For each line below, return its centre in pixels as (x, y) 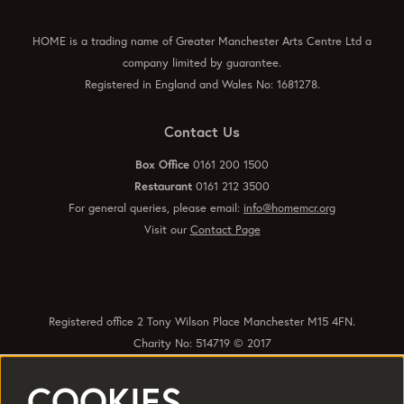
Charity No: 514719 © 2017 (202, 343)
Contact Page (225, 229)
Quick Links (202, 390)
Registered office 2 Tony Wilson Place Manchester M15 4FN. (202, 321)
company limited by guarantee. (202, 62)
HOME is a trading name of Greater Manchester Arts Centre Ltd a (202, 41)
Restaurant (165, 186)
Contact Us (202, 131)
